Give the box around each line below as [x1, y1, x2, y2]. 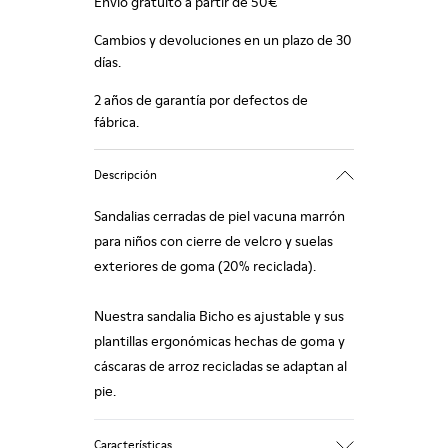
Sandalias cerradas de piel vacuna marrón [94, 206, 345, 226]
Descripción [94, 165, 157, 183]
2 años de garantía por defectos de [94, 90, 308, 110]
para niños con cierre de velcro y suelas [94, 231, 333, 251]
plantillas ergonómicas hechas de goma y [94, 331, 345, 351]
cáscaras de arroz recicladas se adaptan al [94, 356, 347, 376]
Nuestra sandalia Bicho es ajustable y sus [94, 306, 344, 326]
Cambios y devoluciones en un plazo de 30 [94, 30, 352, 50]
